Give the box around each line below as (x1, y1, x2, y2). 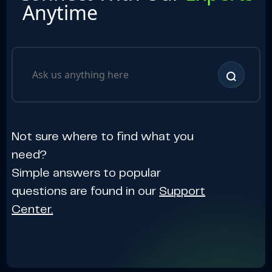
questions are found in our (12, 186, 160, 198)
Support (159, 186, 206, 198)
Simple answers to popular (12, 168, 161, 180)
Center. (12, 204, 53, 216)
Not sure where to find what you (12, 131, 194, 143)
